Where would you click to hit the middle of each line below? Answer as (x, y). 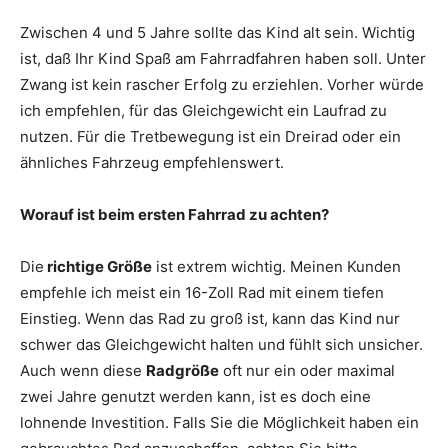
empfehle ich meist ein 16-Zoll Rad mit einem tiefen (202, 292)
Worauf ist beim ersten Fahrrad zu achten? (174, 214)
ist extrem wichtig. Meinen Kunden (276, 266)
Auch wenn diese (83, 370)
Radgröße (182, 370)
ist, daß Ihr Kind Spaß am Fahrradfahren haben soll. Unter (223, 58)
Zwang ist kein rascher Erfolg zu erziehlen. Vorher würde (222, 84)
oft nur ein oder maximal (307, 370)
